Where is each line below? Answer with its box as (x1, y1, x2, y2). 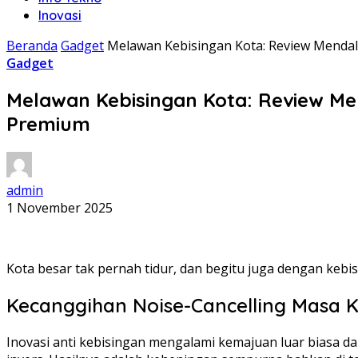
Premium (6, 111, 90, 136)
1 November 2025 (6, 198, 113, 217)
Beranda (6, 37, 58, 54)
